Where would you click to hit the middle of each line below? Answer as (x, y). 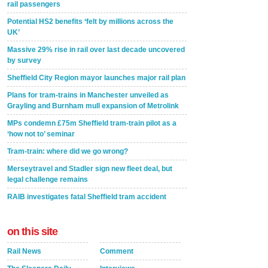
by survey (24, 60)
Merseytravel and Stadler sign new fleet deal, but (90, 168)
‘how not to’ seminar (41, 134)
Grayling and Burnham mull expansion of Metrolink (93, 106)
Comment (117, 251)
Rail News (24, 251)
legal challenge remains (48, 179)
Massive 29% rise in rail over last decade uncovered (96, 49)
